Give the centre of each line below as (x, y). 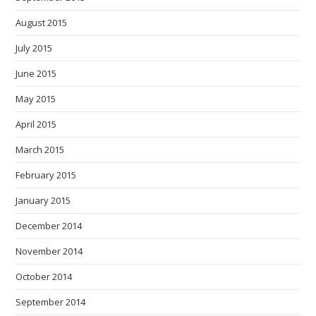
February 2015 (46, 175)
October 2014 (44, 277)
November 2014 (49, 251)
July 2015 (34, 48)
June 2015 (36, 74)
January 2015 (43, 201)
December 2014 (49, 226)
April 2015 (36, 124)
